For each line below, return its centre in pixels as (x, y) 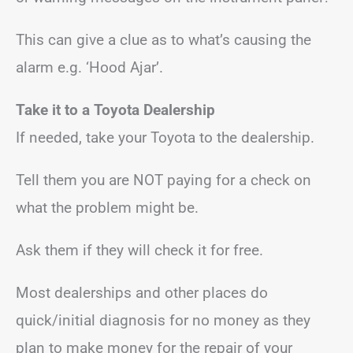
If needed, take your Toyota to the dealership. (165, 137)
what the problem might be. (107, 207)
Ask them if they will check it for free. (139, 250)
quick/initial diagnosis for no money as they (163, 320)
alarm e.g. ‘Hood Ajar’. (89, 67)
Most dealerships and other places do (142, 292)
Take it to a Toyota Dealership (115, 110)
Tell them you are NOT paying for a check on (163, 180)
